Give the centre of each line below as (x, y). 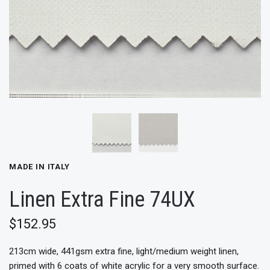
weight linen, (213, 252)
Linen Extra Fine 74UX (102, 200)
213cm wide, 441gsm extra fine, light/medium (99, 252)
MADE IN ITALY (39, 166)
